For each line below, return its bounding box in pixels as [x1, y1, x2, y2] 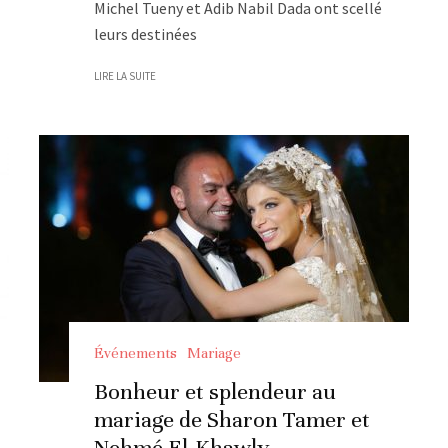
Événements [94, 343, 177, 362]
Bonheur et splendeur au [94, 377, 336, 405]
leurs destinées [94, 23, 197, 44]
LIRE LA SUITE [94, 68, 156, 83]
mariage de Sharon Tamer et [94, 405, 370, 433]
